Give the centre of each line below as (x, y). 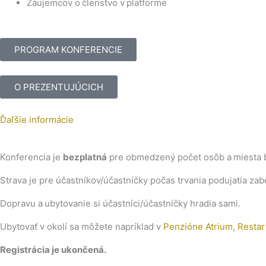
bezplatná (85, 157)
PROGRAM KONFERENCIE (68, 49)
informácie (51, 119)
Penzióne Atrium (198, 226)
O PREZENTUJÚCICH (59, 87)
